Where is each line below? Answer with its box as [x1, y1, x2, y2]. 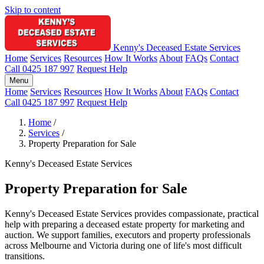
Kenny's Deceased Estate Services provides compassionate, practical [5, 208, 259, 219]
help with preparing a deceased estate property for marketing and [5, 219, 245, 229]
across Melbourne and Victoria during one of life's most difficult [5, 240, 242, 250]
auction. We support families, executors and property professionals [5, 229, 250, 240]
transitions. [5, 250, 45, 261]
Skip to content [5, 5, 61, 15]
